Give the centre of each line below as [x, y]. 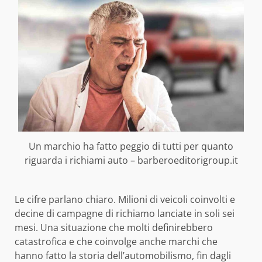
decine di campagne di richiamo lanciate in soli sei [125, 213]
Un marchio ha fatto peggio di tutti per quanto [131, 146]
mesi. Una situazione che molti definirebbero [114, 227]
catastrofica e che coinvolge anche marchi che [116, 241]
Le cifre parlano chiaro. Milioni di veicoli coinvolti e [125, 199]
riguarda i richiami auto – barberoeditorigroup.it [131, 160]
